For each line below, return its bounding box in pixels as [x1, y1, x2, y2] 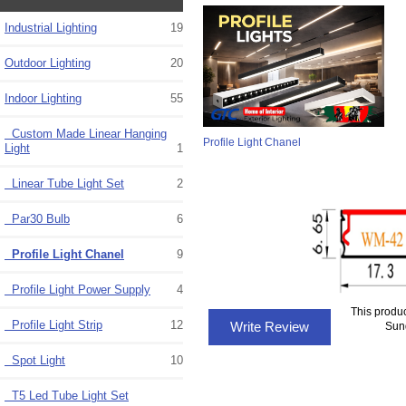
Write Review [226, 319, 313, 335]
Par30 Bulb [5, 212, 70, 227]
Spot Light [5, 353, 65, 368]
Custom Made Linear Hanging [5, 127, 167, 141]
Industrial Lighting [5, 21, 97, 35]
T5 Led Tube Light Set [5, 389, 129, 403]
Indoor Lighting [5, 92, 82, 106]
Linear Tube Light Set [5, 177, 124, 191]
